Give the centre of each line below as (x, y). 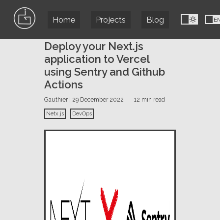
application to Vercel (96, 59)
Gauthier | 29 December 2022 (84, 99)
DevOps (82, 113)
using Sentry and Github (104, 71)
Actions (63, 84)
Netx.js (55, 113)
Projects (110, 19)
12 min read (150, 99)
